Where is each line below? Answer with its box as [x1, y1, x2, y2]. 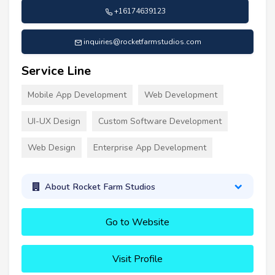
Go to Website [106, 215, 169, 230]
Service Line [21, 63, 91, 80]
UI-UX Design [28, 115, 80, 128]
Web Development [144, 89, 217, 101]
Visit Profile [112, 252, 163, 266]
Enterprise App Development [93, 142, 206, 154]
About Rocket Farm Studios [44, 180, 155, 193]
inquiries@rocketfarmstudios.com [83, 37, 201, 47]
